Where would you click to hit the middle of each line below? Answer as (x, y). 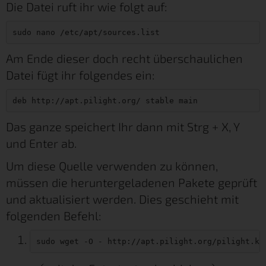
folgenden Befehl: (54, 215)
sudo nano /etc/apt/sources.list (86, 32)
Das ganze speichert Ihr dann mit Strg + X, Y (123, 126)
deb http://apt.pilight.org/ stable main (105, 100)
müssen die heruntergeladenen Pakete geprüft (132, 182)
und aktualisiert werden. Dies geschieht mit (122, 199)
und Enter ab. (41, 143)
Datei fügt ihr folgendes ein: (80, 75)
